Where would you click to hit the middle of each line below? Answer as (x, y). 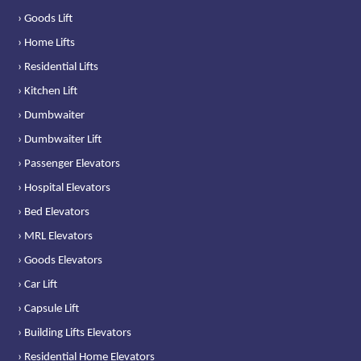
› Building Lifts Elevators (75, 333)
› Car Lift (38, 284)
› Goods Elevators (60, 260)
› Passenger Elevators (69, 164)
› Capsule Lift (49, 309)
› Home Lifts (47, 43)
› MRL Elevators (56, 236)
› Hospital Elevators (64, 188)
